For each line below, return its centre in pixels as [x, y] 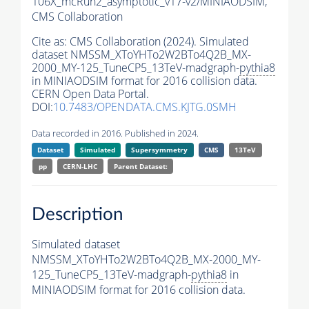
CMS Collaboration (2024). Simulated [159, 42]
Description [78, 214]
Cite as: [51, 42]
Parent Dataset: [140, 167]
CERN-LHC [80, 167]
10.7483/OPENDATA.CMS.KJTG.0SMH [145, 107]
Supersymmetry [160, 150]
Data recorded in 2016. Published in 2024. [115, 133]
